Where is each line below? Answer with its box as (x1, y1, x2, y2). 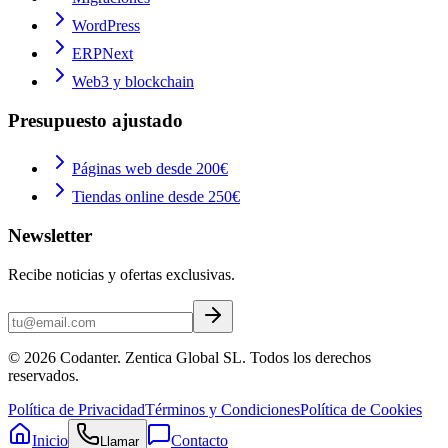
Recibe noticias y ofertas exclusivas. (8, 265, 235, 283)
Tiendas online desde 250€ (72, 188, 240, 206)
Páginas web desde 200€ (72, 160, 228, 178)
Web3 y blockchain (72, 72, 194, 90)
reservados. (8, 366, 79, 384)
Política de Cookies (300, 400, 422, 418)
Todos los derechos (246, 348, 371, 366)
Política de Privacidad (8, 400, 145, 418)
